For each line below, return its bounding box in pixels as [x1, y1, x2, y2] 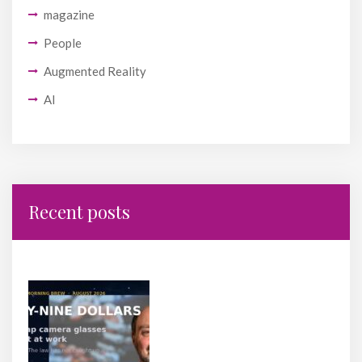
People [44, 36, 82, 51]
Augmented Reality [44, 64, 146, 79]
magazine [44, 7, 95, 23]
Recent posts [28, 200, 130, 225]
